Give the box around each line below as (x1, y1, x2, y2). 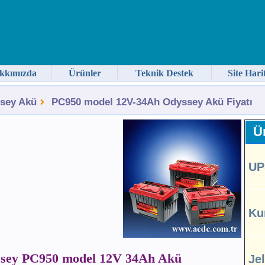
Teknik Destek (135, 68, 193, 78)
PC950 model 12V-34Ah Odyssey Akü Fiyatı (51, 96, 253, 108)
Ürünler (68, 68, 101, 78)
